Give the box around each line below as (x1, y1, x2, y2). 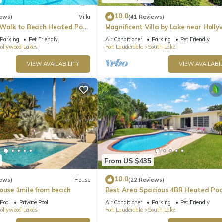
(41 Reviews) (128, 13, 164, 20)
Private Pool (19, 199, 48, 206)
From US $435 (104, 156, 151, 165)
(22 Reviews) (128, 176, 164, 183)
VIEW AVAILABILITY (27, 60, 79, 68)
